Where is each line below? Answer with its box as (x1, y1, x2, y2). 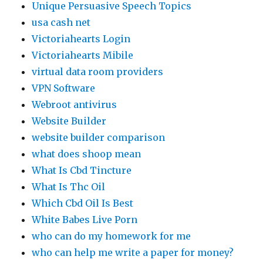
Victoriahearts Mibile (32, 49, 134, 61)
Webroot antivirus (32, 99, 117, 110)
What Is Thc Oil (32, 181, 106, 193)
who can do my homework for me (32, 230, 191, 242)
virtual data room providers (32, 66, 164, 77)
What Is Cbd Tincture (32, 164, 132, 176)
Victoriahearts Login (32, 33, 131, 45)
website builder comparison (32, 131, 166, 143)
